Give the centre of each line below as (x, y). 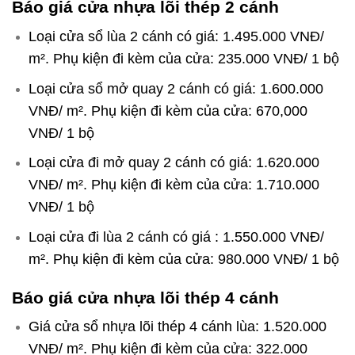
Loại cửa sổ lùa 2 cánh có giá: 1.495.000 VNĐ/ (176, 37)
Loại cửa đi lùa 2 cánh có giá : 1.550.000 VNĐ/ (176, 237)
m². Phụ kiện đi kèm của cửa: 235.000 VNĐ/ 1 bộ (183, 59)
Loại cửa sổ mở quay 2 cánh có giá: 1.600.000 (176, 88)
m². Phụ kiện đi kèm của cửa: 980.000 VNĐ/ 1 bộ (183, 259)
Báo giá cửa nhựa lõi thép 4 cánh (150, 297)
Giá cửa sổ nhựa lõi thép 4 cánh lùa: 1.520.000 (177, 327)
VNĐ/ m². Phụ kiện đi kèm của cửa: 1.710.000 (174, 185)
